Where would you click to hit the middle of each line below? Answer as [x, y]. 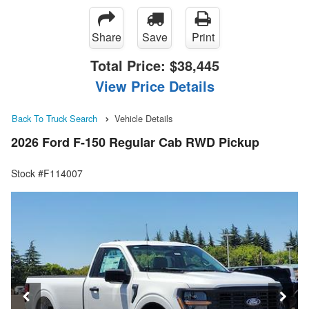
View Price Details [154, 86]
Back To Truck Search [54, 119]
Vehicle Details [143, 119]
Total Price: [130, 66]
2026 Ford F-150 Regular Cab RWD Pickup [135, 142]
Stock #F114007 [47, 173]
